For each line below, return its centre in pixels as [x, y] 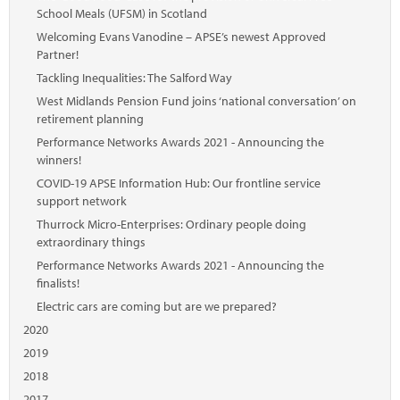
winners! [59, 160]
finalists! [58, 283]
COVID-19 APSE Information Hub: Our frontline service [179, 183]
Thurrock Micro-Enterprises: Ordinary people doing [171, 224]
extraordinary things [91, 242]
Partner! [58, 54]
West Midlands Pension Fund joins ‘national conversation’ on [196, 101]
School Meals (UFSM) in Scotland [122, 13]
